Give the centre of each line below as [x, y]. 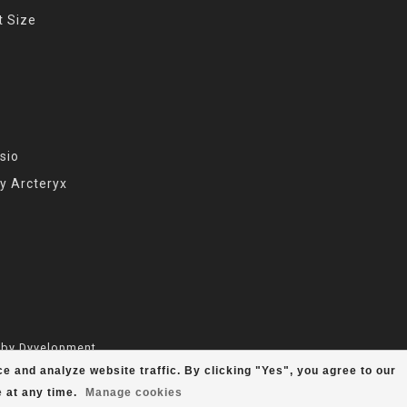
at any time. [41, 392]
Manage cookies [134, 392]
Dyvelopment [58, 347]
